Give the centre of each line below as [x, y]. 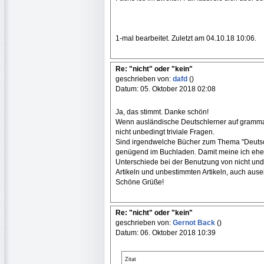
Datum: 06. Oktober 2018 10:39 [166, 233]
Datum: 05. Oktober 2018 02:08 [166, 89]
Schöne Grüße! [140, 182]
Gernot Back [195, 223]
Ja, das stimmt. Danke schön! [162, 112]
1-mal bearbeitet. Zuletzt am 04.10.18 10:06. [186, 38]
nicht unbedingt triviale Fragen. [165, 132]
